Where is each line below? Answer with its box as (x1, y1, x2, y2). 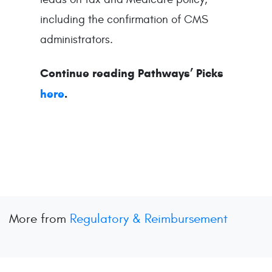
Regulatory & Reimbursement (70, 211, 228, 227)
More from (9, 211, 70, 227)
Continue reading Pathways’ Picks (40, 66, 223, 80)
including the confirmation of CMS (40, 12, 208, 26)
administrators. (40, 32, 116, 46)
